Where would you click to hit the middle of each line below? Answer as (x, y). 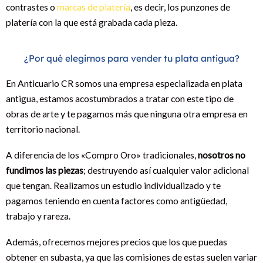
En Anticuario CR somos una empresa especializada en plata (124, 83)
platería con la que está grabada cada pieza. (92, 22)
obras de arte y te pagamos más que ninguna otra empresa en (127, 114)
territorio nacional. (43, 129)
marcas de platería (94, 7)
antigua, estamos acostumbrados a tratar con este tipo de (120, 98)
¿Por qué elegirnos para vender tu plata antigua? (131, 58)
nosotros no (222, 155)
